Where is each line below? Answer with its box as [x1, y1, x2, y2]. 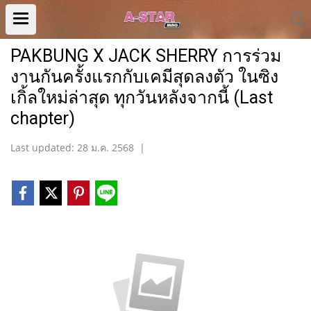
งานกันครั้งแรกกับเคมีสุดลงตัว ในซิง [10, 67, 278, 87]
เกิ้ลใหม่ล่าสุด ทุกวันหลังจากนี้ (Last [10, 87, 273, 108]
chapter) [10, 108, 75, 128]
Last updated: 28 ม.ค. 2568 [10, 141, 134, 154]
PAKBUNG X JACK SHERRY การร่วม [10, 46, 281, 66]
